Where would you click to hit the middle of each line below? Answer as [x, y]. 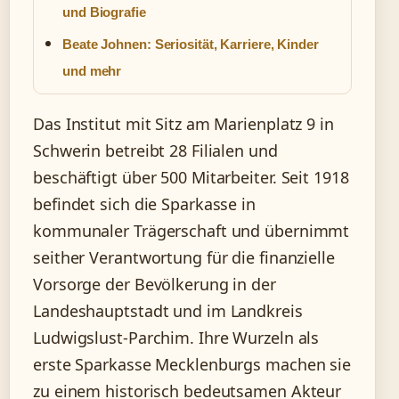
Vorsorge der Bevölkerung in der [155, 284]
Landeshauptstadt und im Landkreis [168, 310]
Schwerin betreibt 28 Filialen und [155, 150]
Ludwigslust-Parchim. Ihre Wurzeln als [176, 337]
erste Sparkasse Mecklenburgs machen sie [192, 364]
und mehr [92, 70]
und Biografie [104, 12]
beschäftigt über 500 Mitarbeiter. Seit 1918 [191, 177]
